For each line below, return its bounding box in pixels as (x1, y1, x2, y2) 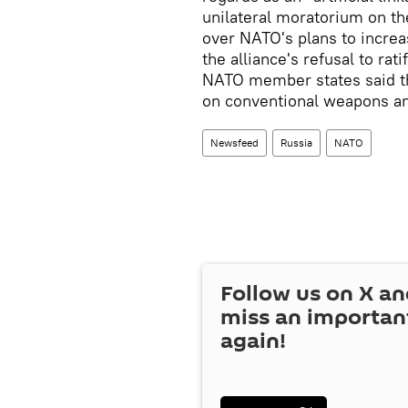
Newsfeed (210, 136, 259, 149)
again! (220, 325, 286, 357)
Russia (280, 136, 312, 149)
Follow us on (220, 278, 359, 310)
